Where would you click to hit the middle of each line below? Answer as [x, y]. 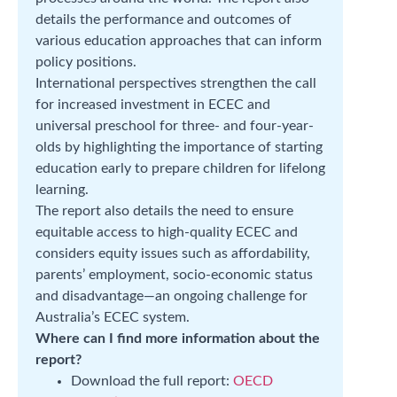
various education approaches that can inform [179, 41]
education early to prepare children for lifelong [180, 168]
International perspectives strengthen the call [176, 83]
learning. [62, 190]
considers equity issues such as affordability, [173, 253]
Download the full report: [152, 381]
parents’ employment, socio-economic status [174, 275]
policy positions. [86, 62]
